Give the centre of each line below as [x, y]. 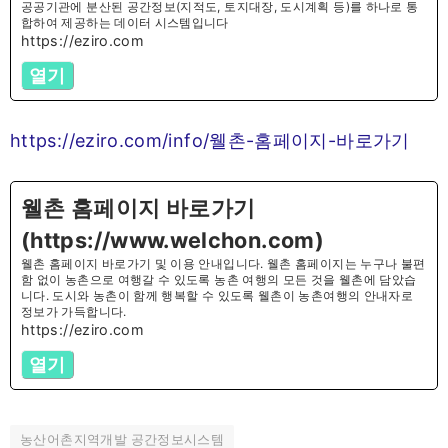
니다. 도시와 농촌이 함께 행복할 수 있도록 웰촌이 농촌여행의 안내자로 [217, 296]
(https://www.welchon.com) [172, 240]
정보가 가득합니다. [74, 312]
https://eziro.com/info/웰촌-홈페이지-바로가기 [210, 141]
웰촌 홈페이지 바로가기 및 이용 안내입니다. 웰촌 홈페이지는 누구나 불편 [223, 264]
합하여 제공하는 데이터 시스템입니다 [125, 22]
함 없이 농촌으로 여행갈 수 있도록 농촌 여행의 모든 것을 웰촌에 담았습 [219, 280]
